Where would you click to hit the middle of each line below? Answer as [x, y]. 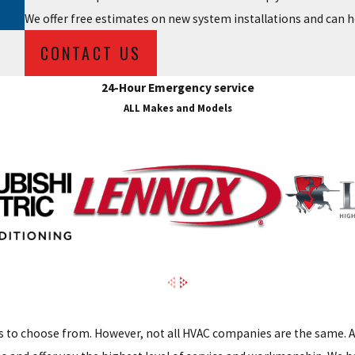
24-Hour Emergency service [177, 87]
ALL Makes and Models [177, 108]
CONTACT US [91, 53]
